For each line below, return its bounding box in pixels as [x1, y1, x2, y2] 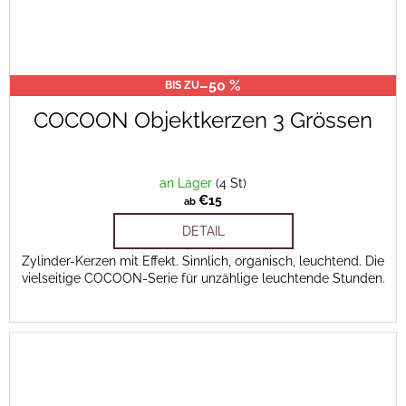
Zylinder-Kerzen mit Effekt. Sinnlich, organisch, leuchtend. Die [22, 254, 384, 269]
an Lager [159, 176, 216, 191]
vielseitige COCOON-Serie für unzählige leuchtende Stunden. [21, 271, 385, 286]
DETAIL [181, 224, 225, 239]
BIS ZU [165, 79, 199, 92]
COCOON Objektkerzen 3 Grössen [34, 107, 372, 134]
